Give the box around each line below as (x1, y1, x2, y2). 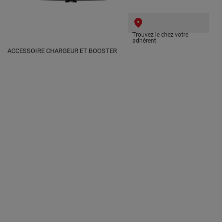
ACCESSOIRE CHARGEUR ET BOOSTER (7, 47, 117, 55)
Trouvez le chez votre (132, 31, 188, 39)
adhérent (132, 37, 156, 45)
